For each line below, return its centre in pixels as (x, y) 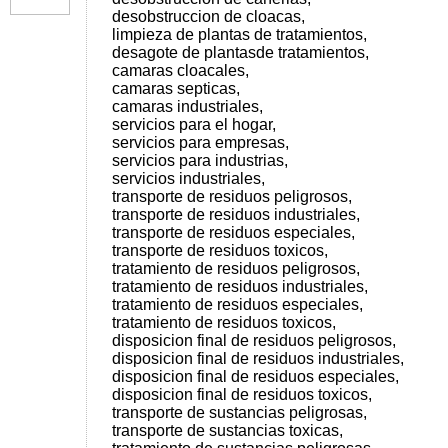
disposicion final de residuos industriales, (258, 358)
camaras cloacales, (180, 70)
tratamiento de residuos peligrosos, (236, 268)
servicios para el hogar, (194, 124)
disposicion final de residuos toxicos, (242, 394)
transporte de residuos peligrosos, (232, 196)
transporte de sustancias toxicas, (227, 430)
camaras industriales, (187, 106)
